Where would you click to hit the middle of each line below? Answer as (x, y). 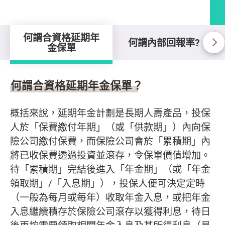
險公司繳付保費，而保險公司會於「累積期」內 (110, 141)
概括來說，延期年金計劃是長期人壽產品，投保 (110, 113)
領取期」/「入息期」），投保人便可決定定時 (107, 183)
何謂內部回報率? (164, 42)
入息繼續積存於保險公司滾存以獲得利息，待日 (110, 211)
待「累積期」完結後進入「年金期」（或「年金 (110, 169)
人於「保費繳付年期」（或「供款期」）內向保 (110, 127)
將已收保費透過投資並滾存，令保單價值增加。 (110, 155)
